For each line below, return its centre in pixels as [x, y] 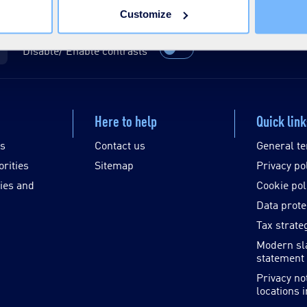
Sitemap [114, 164]
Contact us [120, 145]
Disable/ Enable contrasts [85, 50]
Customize [146, 14]
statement [281, 257]
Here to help [125, 120]
